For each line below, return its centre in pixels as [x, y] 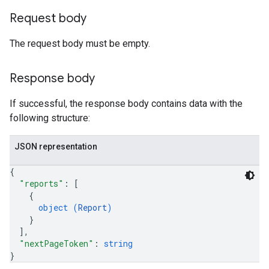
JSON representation [56, 147]
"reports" [41, 183]
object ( [58, 207]
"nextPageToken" [56, 243]
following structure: [50, 118]
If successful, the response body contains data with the [126, 104]
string [118, 243]
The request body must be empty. [80, 44]
